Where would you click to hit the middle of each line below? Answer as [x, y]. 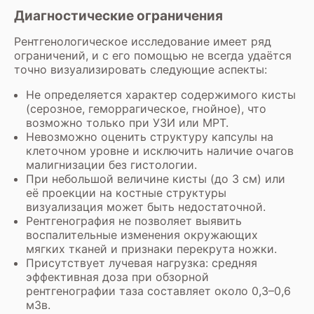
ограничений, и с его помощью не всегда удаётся [153, 55]
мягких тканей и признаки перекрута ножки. [151, 249]
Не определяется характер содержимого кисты [161, 95]
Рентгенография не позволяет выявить [134, 221]
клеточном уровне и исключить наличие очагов [160, 151]
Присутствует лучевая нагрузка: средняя [142, 263]
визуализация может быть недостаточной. [146, 207]
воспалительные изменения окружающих [142, 235]
